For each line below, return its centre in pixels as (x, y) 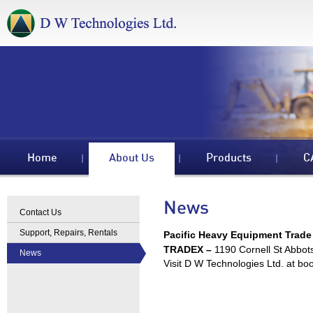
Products (229, 158)
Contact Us (41, 212)
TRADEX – (189, 249)
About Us (132, 158)
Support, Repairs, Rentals (68, 233)
